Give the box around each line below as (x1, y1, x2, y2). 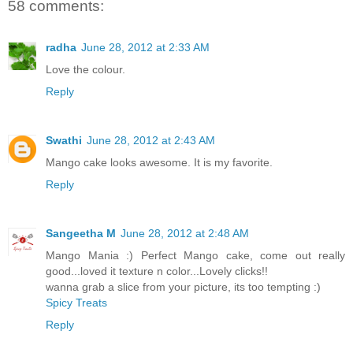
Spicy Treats (46, 295, 107, 309)
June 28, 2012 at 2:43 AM (87, 133, 215, 147)
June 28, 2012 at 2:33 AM (81, 40, 210, 54)
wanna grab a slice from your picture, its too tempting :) (46, 280, 321, 293)
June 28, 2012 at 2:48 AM (121, 226, 249, 240)
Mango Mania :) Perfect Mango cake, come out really (46, 248, 345, 262)
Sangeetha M (46, 226, 116, 240)
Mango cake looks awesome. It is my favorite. (46, 155, 273, 169)
